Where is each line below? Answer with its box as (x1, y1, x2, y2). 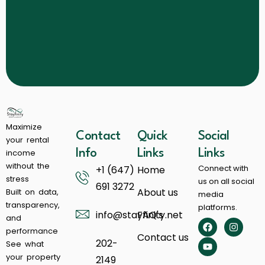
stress (6, 173, 29, 185)
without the (6, 160, 50, 172)
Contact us (137, 230, 189, 244)
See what (6, 238, 44, 250)
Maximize (6, 121, 42, 132)
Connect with (198, 162, 248, 174)
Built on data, (6, 186, 59, 198)
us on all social (198, 175, 254, 187)
